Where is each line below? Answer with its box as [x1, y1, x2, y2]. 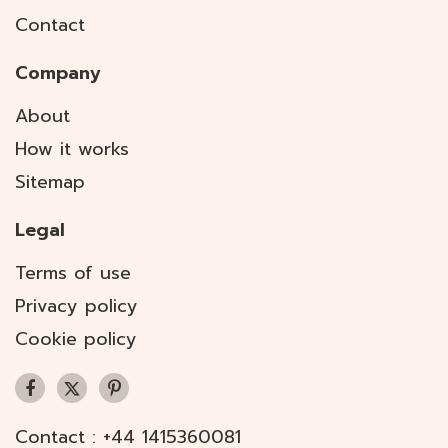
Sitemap [15, 168, 85, 197]
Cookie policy [15, 325, 137, 354]
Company [15, 59, 101, 88]
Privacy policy [15, 292, 138, 321]
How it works [15, 135, 129, 164]
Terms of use [15, 259, 131, 288]
